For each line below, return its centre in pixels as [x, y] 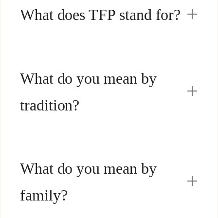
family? [44, 195]
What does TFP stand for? [100, 14]
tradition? [50, 105]
